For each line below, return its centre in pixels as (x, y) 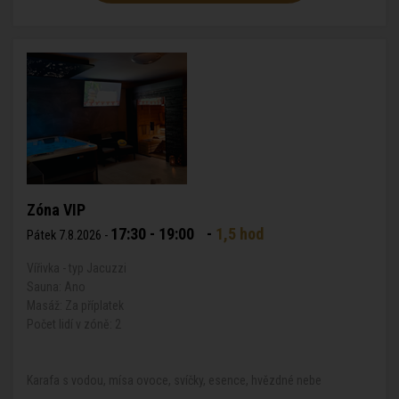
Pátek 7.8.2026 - (69, 236)
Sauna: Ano (56, 287)
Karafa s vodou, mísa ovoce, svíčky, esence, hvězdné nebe (174, 380)
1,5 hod (240, 234)
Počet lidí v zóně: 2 (74, 324)
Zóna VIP (56, 210)
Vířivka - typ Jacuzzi (77, 268)
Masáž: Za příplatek (75, 305)
